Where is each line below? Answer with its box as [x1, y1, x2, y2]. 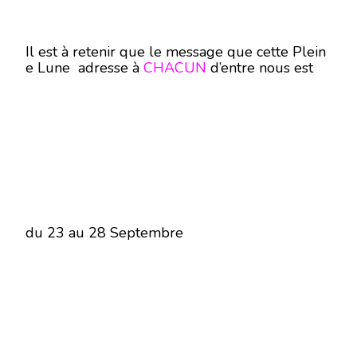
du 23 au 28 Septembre [25, 223, 183, 242]
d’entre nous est [206, 58, 313, 77]
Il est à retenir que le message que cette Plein [25, 42, 326, 61]
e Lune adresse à [25, 58, 143, 77]
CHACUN [143, 58, 206, 77]
